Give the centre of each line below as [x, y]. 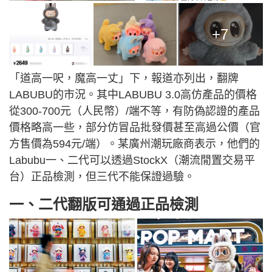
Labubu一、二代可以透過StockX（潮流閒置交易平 [132, 161]
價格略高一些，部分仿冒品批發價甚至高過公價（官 [135, 128]
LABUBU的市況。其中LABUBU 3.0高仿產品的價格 [133, 95]
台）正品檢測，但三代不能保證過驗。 [102, 177]
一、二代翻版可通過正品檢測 [104, 205]
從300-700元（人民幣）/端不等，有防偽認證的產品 [134, 111]
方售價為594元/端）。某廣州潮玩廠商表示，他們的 [134, 144]
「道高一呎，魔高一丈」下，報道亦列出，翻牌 [124, 79]
